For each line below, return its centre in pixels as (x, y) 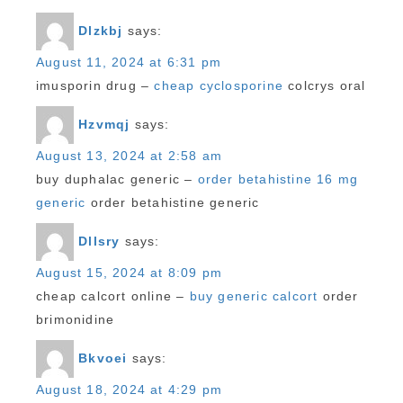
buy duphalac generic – (117, 179)
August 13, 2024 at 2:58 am (130, 156)
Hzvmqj (104, 124)
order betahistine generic (173, 202)
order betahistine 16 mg (278, 179)
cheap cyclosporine (219, 85)
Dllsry (99, 241)
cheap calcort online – (113, 296)
